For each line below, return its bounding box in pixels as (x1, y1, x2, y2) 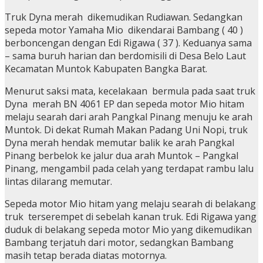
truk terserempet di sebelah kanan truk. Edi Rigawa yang (5, 210, 257, 224)
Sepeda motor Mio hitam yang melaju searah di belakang (5, 197, 256, 211)
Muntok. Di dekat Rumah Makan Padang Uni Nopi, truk (5, 123, 248, 137)
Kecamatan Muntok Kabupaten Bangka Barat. (5, 62, 207, 76)
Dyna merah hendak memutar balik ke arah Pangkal (5, 136, 234, 150)
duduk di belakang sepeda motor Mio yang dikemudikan (5, 223, 252, 237)
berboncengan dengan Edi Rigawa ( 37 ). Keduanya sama (5, 36, 252, 50)
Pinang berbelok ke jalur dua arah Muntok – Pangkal (5, 149, 238, 163)
